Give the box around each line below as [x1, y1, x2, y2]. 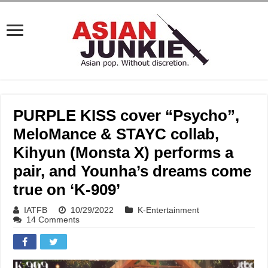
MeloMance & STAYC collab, [13, 125, 220, 143]
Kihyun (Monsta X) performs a [13, 144, 234, 162]
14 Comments [26, 215, 80, 224]
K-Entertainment [138, 205, 200, 215]
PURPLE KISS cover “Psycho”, [13, 106, 240, 124]
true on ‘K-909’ [13, 181, 121, 199]
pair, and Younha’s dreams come [13, 162, 252, 180]
